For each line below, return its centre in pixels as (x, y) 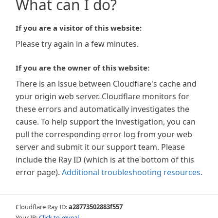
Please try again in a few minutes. (77, 44)
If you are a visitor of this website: (79, 28)
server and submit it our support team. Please (100, 147)
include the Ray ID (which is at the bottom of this (105, 160)
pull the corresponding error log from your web (104, 134)
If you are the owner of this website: (82, 68)
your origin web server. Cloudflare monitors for (102, 96)
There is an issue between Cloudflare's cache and (106, 84)
